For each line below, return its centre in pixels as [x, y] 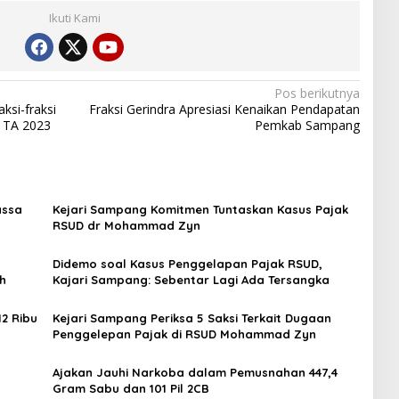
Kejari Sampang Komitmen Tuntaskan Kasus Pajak [200, 209]
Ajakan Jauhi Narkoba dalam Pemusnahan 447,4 [195, 372]
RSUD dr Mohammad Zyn [128, 225]
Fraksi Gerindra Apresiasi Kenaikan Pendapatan [224, 109]
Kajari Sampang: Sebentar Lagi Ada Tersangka [191, 279]
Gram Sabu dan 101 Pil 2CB [130, 388]
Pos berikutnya [317, 93]
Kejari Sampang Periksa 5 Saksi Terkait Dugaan [191, 318]
